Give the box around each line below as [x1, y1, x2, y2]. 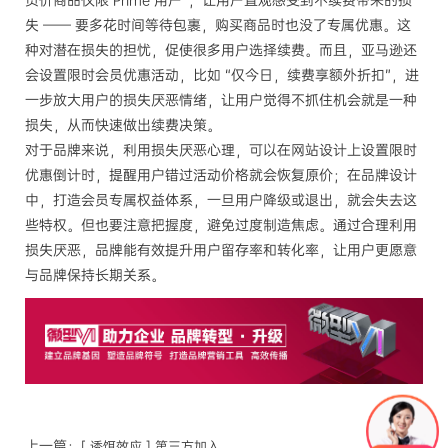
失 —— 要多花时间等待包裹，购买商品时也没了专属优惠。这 [25, 16, 411, 34]
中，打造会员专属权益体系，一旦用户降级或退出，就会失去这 [25, 191, 417, 209]
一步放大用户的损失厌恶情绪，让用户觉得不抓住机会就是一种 [25, 91, 417, 109]
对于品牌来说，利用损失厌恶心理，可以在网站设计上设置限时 [25, 141, 417, 159]
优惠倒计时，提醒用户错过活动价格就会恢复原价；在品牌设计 [25, 166, 417, 184]
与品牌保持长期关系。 [25, 266, 165, 284]
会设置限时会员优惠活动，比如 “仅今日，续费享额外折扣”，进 [25, 66, 419, 84]
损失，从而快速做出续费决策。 [25, 116, 221, 134]
